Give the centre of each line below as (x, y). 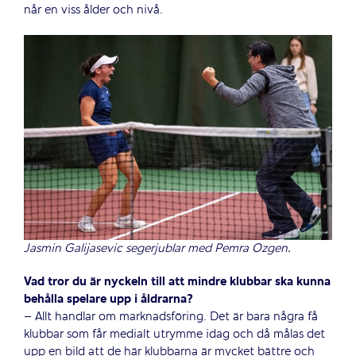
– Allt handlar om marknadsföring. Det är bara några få (170, 317)
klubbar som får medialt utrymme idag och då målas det (174, 335)
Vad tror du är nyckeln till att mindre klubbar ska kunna (177, 282)
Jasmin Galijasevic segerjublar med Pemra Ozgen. (157, 249)
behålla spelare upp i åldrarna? (108, 300)
